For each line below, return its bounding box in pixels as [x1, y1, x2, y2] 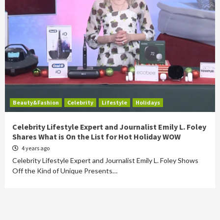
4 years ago [21, 144, 50, 152]
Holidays [136, 99, 160, 106]
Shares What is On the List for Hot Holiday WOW [12, 132, 181, 141]
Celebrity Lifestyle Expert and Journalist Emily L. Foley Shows [12, 156, 198, 165]
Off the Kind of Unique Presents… [12, 166, 117, 175]
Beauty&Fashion [13, 99, 59, 106]
